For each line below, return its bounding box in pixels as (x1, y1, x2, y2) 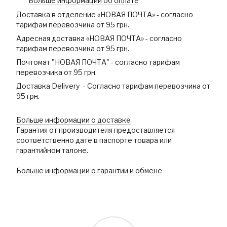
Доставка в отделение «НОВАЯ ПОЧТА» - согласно (16, 10, 193, 19)
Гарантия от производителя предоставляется (16, 126, 175, 135)
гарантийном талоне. (16, 146, 88, 155)
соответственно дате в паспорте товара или (16, 136, 172, 145)
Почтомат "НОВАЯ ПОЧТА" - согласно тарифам (16, 58, 180, 67)
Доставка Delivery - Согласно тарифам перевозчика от (16, 82, 210, 91)
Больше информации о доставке (16, 116, 131, 125)
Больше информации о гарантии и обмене (16, 166, 162, 175)
